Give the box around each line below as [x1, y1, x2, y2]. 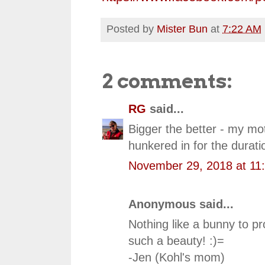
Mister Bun [157, 22, 208, 35]
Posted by [106, 22, 157, 35]
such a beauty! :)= [128, 234, 224, 248]
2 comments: [102, 69, 232, 93]
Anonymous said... [128, 198, 234, 211]
